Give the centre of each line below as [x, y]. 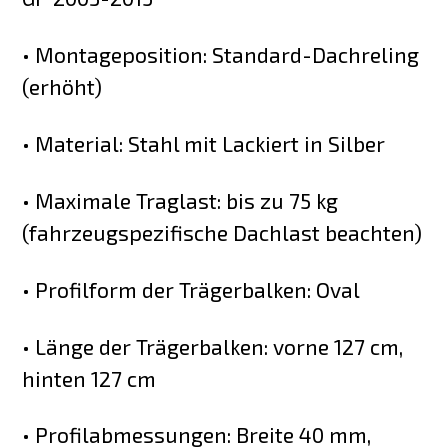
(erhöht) [62, 86]
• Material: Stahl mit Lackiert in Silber [204, 143]
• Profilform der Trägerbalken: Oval [191, 289]
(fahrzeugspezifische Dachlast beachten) [222, 232]
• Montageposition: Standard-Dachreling [221, 54]
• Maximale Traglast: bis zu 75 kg [180, 200]
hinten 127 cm [89, 378]
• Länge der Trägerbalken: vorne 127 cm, [213, 346]
